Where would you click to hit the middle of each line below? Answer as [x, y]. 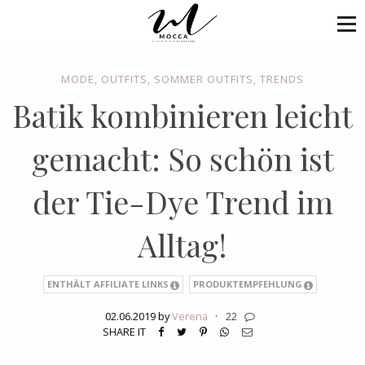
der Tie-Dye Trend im [182, 202]
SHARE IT [124, 331]
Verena [189, 316]
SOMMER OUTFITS [204, 79]
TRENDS [282, 79]
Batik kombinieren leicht [182, 115]
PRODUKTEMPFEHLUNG [248, 284]
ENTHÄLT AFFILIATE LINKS [108, 284]
